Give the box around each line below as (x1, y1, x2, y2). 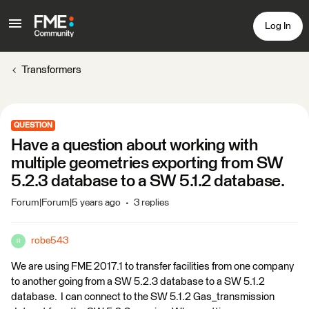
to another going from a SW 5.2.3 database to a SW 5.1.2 (11, 277, 265, 287)
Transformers (21, 65, 81, 75)
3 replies (134, 198, 169, 208)
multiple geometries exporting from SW (11, 155, 283, 172)
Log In (265, 21, 291, 31)
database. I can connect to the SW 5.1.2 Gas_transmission (11, 292, 275, 302)
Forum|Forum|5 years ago (11, 198, 121, 208)
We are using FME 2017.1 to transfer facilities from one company (11, 261, 294, 272)
